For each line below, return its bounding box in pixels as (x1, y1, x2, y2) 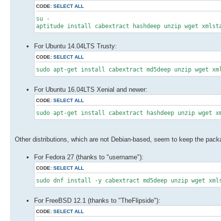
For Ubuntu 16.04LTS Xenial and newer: (34, 85, 147, 93)
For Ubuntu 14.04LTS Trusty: (34, 42, 117, 50)
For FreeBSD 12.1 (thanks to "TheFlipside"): (34, 196, 160, 204)
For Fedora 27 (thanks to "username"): (34, 153, 144, 161)
